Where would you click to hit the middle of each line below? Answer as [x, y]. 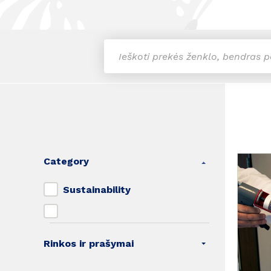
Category [68, 161]
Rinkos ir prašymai [90, 243]
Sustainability [97, 190]
